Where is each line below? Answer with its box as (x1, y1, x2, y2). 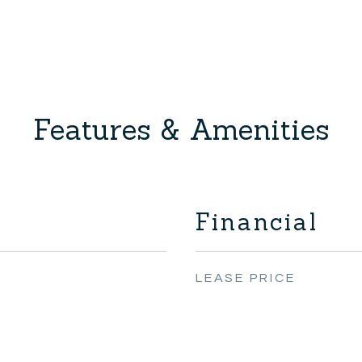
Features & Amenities (32, 111, 330, 148)
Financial (196, 206, 318, 237)
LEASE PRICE (196, 271, 296, 284)
